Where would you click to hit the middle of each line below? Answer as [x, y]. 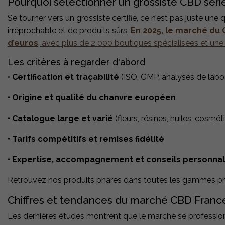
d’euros [23, 43]
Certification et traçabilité [66, 77]
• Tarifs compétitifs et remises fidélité [86, 139]
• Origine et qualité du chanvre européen [92, 98]
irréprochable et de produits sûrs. [69, 31]
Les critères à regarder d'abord [76, 62]
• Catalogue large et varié [60, 119]
